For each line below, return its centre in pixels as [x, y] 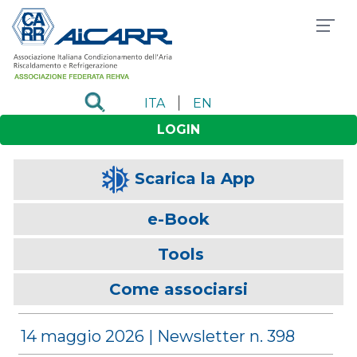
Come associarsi [178, 289]
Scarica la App [195, 178]
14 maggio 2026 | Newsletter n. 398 [158, 336]
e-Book [178, 219]
